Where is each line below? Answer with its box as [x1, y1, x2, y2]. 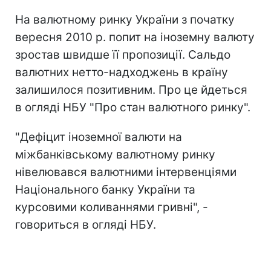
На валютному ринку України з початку [15, 12, 235, 27]
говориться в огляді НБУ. [15, 217, 156, 232]
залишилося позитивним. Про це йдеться [15, 82, 247, 97]
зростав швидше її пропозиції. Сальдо [15, 47, 230, 62]
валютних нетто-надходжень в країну [15, 65, 228, 79]
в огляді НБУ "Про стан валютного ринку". [15, 100, 250, 114]
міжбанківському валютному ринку [15, 147, 215, 162]
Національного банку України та [15, 182, 195, 197]
